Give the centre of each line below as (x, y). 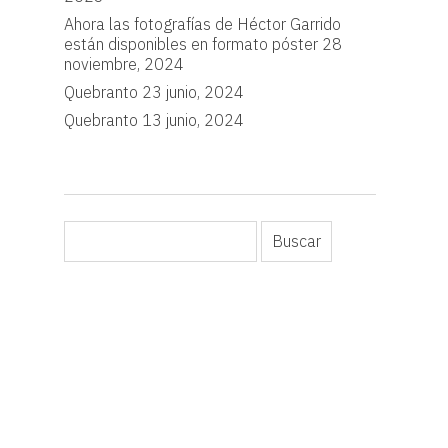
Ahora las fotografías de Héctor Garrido (202, 24)
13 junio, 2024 (193, 120)
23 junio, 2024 (193, 92)
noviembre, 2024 (124, 64)
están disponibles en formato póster (191, 44)
